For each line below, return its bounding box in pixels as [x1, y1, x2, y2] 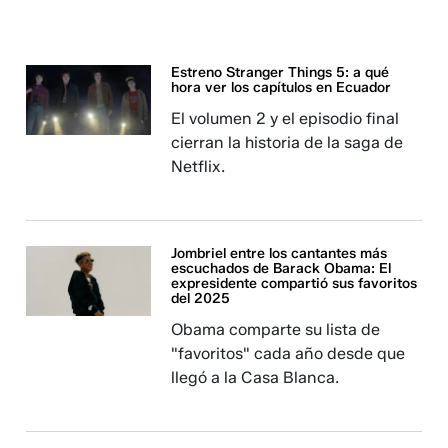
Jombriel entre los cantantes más [171, 245, 388, 262]
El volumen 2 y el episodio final [171, 109, 400, 128]
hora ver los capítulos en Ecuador [171, 79, 392, 96]
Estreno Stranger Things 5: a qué [171, 64, 390, 81]
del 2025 [171, 290, 231, 307]
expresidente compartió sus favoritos [171, 275, 418, 292]
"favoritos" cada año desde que [171, 344, 406, 363]
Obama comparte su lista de [171, 320, 381, 339]
